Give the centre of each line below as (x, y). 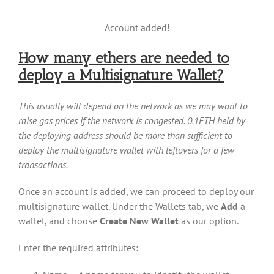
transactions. (43, 165)
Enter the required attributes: (78, 248)
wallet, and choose (59, 221)
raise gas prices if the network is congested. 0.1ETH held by (132, 121)
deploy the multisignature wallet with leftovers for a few (126, 150)
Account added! (137, 28)
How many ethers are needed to (124, 58)
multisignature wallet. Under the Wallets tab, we (120, 206)
